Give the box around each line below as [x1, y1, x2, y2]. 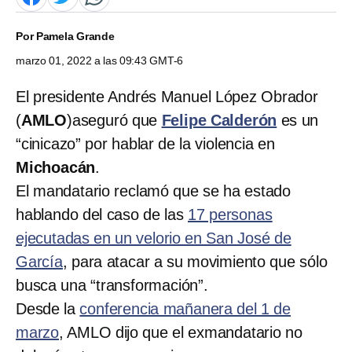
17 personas [188, 205, 273, 223]
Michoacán [16, 158, 96, 176]
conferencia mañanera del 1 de [79, 299, 291, 317]
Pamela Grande [35, 29, 115, 42]
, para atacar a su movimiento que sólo [62, 252, 328, 270]
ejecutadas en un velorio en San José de [16, 229, 291, 247]
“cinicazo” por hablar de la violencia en [16, 134, 275, 152]
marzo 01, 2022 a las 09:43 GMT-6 [16, 53, 184, 67]
